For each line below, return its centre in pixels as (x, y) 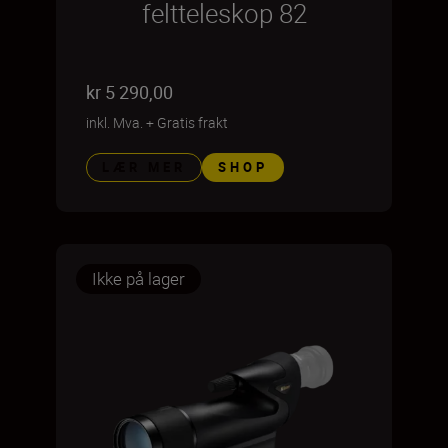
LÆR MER (144, 167)
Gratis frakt (192, 122)
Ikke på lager (138, 278)
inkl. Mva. (114, 122)
